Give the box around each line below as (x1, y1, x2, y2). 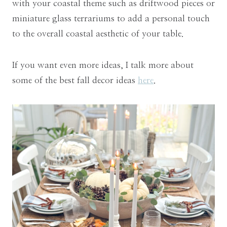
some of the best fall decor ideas (12, 76, 138, 85)
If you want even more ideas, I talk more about (12, 61, 194, 70)
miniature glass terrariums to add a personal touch (12, 14, 210, 23)
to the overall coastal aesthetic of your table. (12, 29, 183, 39)
